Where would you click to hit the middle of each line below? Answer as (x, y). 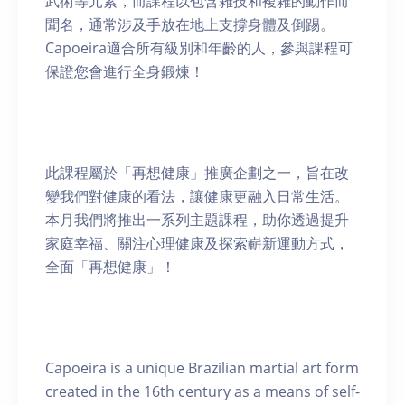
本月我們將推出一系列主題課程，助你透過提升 (197, 220)
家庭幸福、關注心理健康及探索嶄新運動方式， (197, 243)
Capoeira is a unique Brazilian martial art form (202, 368)
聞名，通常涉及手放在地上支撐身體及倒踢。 (190, 24)
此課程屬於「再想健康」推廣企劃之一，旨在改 (197, 173)
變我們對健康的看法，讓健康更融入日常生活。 (197, 196)
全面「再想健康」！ (110, 267)
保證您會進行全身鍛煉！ (125, 71)
